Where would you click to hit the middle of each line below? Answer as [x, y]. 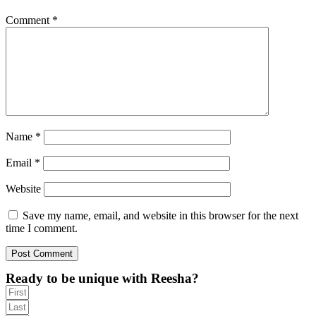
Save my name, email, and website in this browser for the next [160, 216]
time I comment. [42, 229]
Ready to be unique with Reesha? [102, 279]
